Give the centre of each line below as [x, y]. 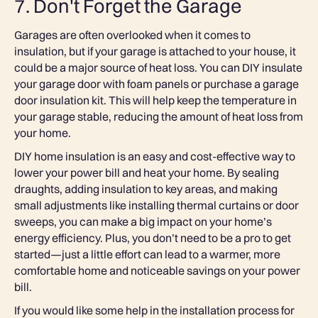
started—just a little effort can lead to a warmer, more [147, 254]
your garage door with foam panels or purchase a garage [157, 84]
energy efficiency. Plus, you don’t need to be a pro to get [153, 238]
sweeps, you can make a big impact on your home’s [143, 222]
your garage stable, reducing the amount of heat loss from [159, 117]
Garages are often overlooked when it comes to [132, 35]
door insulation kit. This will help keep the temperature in [155, 100]
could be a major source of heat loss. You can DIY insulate [158, 68]
